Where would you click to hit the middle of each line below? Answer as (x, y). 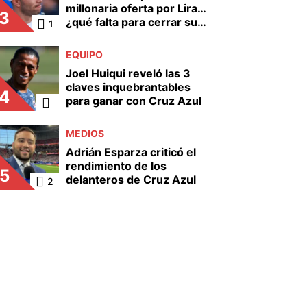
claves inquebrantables (128, 87)
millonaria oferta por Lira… (136, 8)
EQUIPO (84, 54)
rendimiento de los (116, 166)
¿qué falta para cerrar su (132, 22)
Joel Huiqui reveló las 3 (128, 73)
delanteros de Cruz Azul (131, 180)
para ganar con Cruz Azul (134, 101)
